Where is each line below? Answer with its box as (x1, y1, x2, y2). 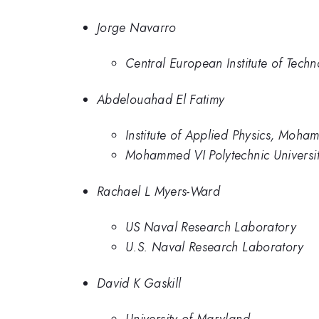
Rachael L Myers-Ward (97, 182, 221, 201)
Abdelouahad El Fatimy (97, 90, 225, 109)
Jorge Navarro (97, 18, 177, 37)
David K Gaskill (97, 273, 182, 293)
